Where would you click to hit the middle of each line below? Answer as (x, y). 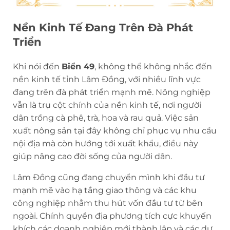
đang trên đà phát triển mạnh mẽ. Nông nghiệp (112, 92)
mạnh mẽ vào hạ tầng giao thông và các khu (105, 190)
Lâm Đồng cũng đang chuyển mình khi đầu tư (109, 177)
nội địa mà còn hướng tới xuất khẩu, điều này (106, 143)
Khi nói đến (37, 66)
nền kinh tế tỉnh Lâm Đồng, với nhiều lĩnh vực (107, 79)
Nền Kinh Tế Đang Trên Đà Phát (103, 27)
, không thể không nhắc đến (153, 66)
